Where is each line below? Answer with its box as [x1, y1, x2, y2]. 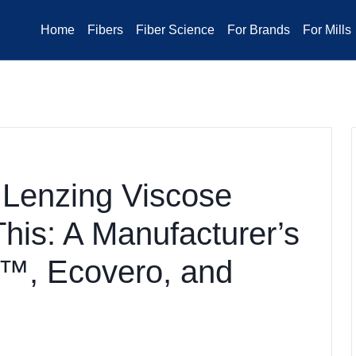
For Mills [303, 23, 351, 37]
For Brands [227, 23, 290, 37]
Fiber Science [136, 23, 215, 37]
